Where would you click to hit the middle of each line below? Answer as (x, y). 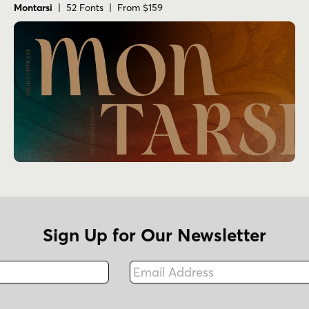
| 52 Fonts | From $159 (108, 8)
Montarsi (33, 8)
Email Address (162, 263)
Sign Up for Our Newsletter (154, 236)
